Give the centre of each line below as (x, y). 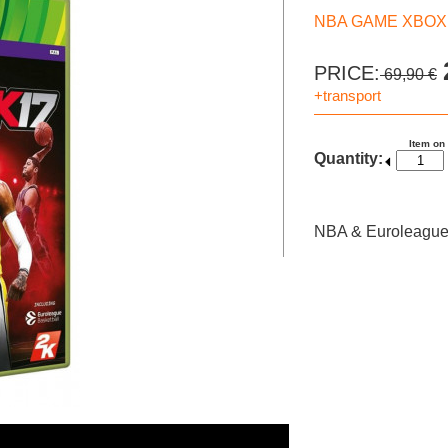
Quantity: (348, 158)
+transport (347, 95)
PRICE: (347, 73)
